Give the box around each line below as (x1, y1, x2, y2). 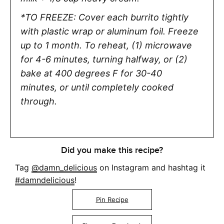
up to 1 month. (20, 40, 84, 51)
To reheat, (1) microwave (84, 40, 192, 51)
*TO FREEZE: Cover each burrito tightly (20, 12, 188, 23)
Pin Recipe (95, 195, 128, 204)
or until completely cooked (59, 82, 173, 93)
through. (20, 96, 57, 107)
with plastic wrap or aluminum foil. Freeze (20, 26, 198, 37)
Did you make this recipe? (61, 145, 163, 156)
